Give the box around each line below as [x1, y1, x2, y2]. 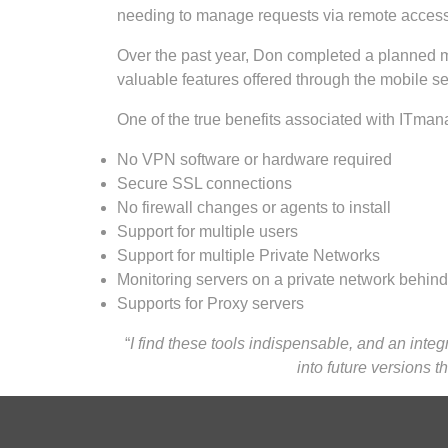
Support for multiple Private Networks [117, 247, 380, 264]
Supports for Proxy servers [117, 295, 304, 312]
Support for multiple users [117, 223, 298, 240]
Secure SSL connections [117, 175, 292, 192]
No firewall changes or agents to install [117, 199, 391, 216]
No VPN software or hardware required [117, 151, 392, 168]
